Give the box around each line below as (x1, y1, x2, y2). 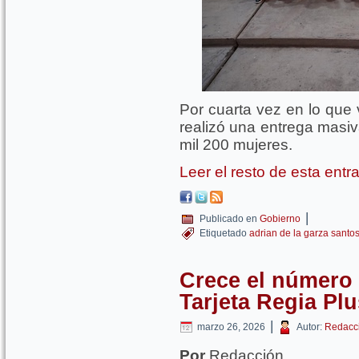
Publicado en (200, 213, 257, 224)
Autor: (296, 321, 322, 333)
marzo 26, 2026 (197, 321, 265, 333)
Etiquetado (200, 228, 247, 239)
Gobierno (260, 213, 301, 224)
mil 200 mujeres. (179, 136, 292, 153)
